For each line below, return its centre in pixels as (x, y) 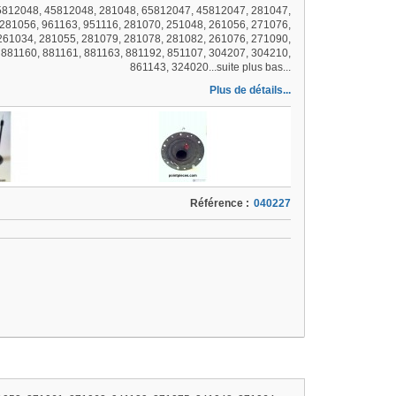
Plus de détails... (251, 90)
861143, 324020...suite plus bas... (211, 67)
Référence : (220, 203)
